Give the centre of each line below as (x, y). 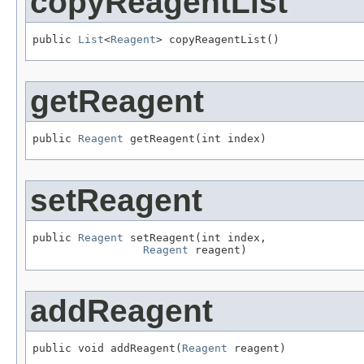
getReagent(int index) (195, 138)
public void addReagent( (107, 349)
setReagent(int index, (195, 237)
